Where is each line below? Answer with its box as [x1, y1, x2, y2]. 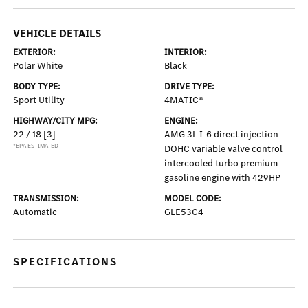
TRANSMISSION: [13, 192, 80, 204]
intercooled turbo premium [164, 157, 278, 170]
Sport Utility [13, 93, 65, 107]
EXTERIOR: [13, 46, 56, 58]
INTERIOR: [164, 46, 207, 58]
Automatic [13, 206, 58, 219]
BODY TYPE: [13, 80, 61, 92]
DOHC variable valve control [164, 142, 283, 155]
